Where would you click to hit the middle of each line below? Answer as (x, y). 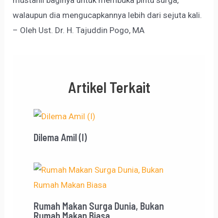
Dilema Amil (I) (60, 137)
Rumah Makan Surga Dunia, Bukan (99, 206)
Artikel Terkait (109, 87)
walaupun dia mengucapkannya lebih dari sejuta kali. (108, 15)
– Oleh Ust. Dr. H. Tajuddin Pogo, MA (79, 30)
